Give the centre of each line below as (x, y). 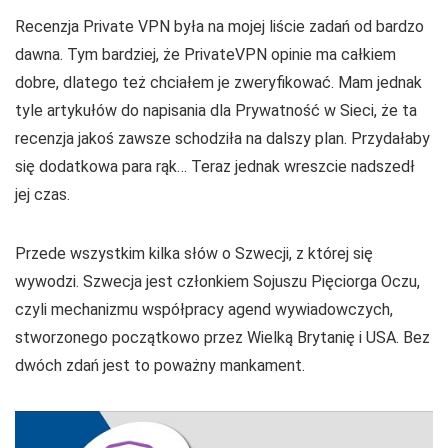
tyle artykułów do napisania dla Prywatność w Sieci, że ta (216, 110)
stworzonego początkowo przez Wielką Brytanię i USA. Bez (222, 337)
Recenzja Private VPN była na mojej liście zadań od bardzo (219, 26)
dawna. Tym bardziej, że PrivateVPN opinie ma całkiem (205, 54)
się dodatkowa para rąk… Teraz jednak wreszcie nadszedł (215, 166)
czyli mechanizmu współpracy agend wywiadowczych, (204, 309)
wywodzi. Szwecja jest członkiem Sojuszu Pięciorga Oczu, (217, 281)
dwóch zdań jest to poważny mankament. (160, 365)
